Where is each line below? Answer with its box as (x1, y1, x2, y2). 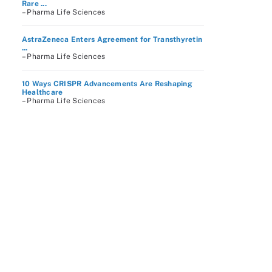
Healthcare (22, 88, 63, 97)
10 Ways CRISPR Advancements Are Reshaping (22, 80, 192, 88)
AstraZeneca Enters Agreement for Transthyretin (22, 35, 203, 44)
